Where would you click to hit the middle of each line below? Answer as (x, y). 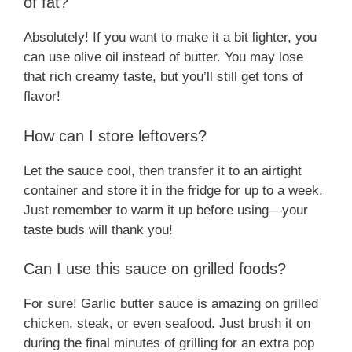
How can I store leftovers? (115, 136)
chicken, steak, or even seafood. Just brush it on (167, 324)
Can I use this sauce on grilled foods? (155, 269)
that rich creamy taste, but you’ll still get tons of (163, 77)
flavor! (42, 97)
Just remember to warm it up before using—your (166, 210)
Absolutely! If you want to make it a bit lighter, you (170, 38)
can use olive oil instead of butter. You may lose (163, 57)
